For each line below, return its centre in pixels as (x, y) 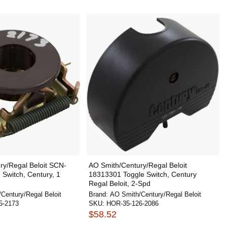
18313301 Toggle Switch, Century (142, 174)
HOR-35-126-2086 (132, 203)
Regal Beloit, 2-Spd (119, 183)
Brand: (99, 194)
